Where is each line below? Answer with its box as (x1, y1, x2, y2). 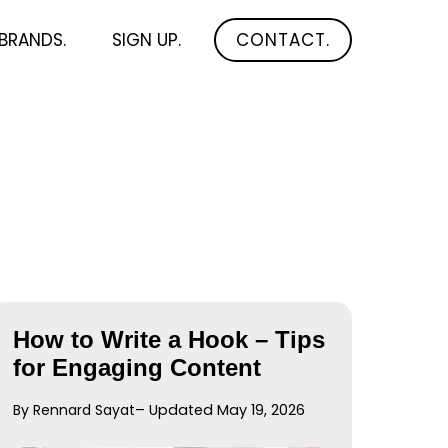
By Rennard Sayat (13, 400, 136, 420)
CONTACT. (236, 28, 330, 52)
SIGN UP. (112, 28, 182, 52)
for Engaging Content (13, 354, 262, 381)
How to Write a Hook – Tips (13, 326, 326, 353)
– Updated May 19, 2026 (135, 400, 306, 420)
